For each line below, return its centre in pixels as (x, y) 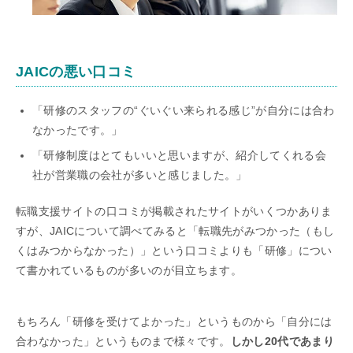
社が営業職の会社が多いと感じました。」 (140, 175)
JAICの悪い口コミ (76, 71)
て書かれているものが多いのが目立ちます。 (129, 270)
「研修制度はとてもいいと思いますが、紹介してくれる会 (180, 155)
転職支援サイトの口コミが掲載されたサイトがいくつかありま (174, 211)
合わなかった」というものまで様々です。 (123, 341)
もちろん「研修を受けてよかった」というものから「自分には (174, 321)
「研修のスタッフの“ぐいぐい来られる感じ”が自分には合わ (184, 110)
